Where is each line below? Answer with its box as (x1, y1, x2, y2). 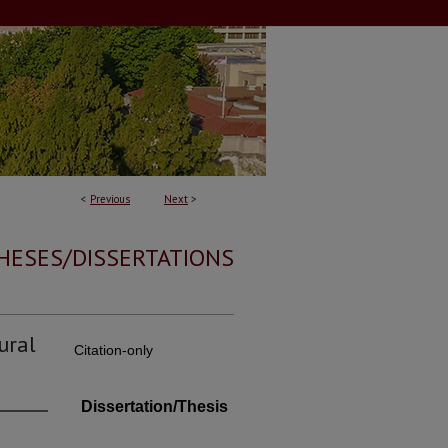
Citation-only (74, 342, 153, 358)
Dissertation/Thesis (80, 398, 228, 415)
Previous (90, 192, 130, 206)
